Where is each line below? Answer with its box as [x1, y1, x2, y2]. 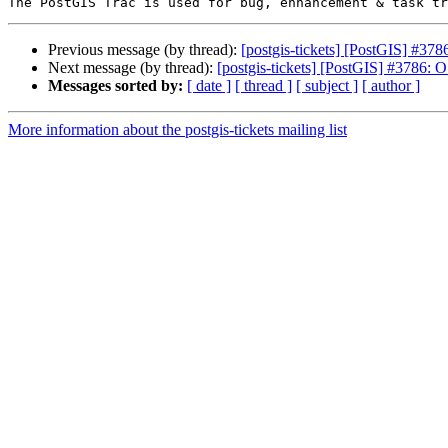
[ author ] [362, 77, 420, 95]
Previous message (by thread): [48, 41, 241, 59]
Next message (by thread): [48, 59, 217, 77]
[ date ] [187, 77, 231, 95]
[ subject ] [296, 77, 358, 95]
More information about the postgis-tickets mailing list [8, 121, 347, 139]
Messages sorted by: [48, 77, 183, 95]
